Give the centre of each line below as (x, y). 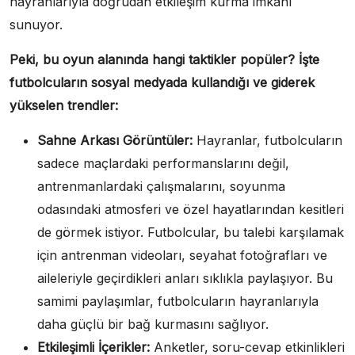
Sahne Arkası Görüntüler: (115, 140)
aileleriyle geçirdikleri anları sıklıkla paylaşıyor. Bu (185, 278)
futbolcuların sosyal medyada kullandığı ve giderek (162, 82)
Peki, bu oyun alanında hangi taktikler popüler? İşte (164, 59)
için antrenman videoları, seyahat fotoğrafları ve (182, 255)
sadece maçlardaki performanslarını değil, (163, 163)
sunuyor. (36, 24)
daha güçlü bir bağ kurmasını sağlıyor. (153, 324)
